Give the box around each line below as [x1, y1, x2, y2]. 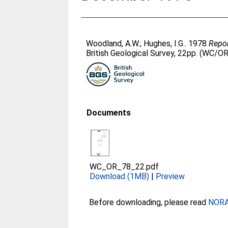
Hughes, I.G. [144, 39, 185, 48]
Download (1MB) [90, 172, 150, 181]
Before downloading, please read [89, 197, 209, 207]
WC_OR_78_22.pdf [90, 162, 159, 172]
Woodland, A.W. [86, 39, 140, 48]
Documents [87, 108, 131, 118]
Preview [156, 172, 185, 181]
